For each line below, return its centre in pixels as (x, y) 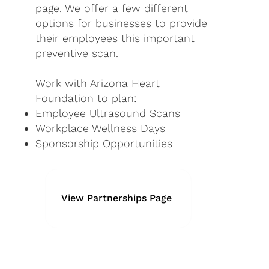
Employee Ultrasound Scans (108, 113)
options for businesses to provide (122, 23)
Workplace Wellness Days (101, 128)
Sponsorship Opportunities (104, 144)
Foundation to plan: (86, 98)
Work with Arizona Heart (98, 83)
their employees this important (115, 38)
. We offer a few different (124, 8)
